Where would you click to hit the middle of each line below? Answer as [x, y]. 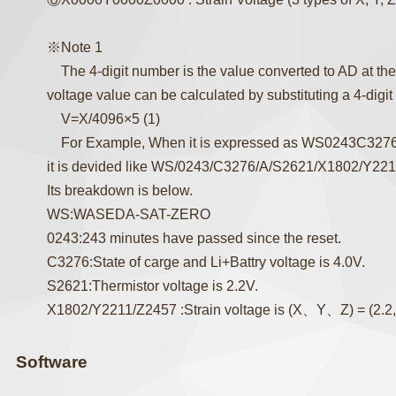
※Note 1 [75, 47]
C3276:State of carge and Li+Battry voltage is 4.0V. [206, 262]
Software [52, 362]
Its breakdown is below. [120, 190]
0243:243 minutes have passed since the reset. [194, 238]
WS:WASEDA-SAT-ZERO [129, 214]
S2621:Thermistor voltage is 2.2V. [153, 286]
